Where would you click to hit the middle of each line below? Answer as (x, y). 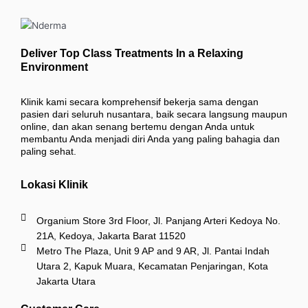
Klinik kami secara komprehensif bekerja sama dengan (140, 101)
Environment (54, 67)
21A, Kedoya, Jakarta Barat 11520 (111, 235)
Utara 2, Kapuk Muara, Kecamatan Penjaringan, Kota (152, 266)
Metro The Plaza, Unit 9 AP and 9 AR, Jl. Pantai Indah (153, 251)
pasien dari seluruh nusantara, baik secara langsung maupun (154, 114)
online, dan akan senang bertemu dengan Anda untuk (137, 126)
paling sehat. (48, 151)
